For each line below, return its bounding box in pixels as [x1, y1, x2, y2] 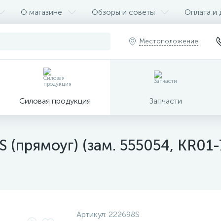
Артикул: [76, 210, 109, 219]
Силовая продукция [19, 96, 91, 106]
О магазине [21, 7, 62, 17]
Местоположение [139, 37, 198, 45]
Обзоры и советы [92, 7, 155, 17]
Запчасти [149, 96, 182, 106]
